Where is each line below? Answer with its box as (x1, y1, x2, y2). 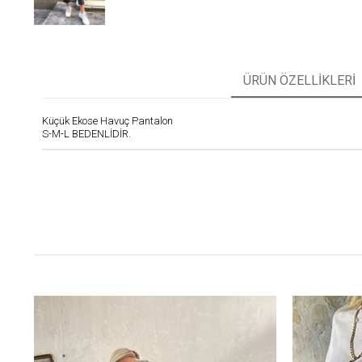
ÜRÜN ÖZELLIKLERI (242, 73, 356, 89)
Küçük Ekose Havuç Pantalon (42, 115, 173, 128)
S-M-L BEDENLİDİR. (42, 128, 131, 141)
